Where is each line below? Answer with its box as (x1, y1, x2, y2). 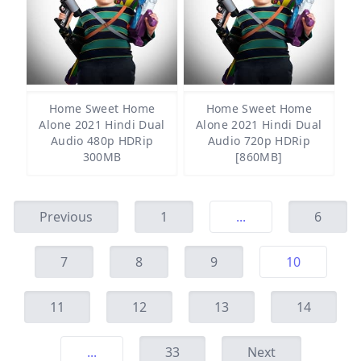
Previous (39, 208, 93, 226)
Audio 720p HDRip (207, 133, 311, 148)
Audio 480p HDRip (50, 133, 154, 148)
